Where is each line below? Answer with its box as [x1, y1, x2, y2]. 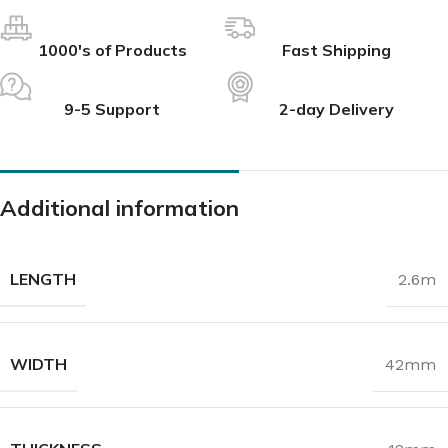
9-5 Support [64, 99, 160, 119]
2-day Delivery [278, 99, 394, 119]
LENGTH [10, 269, 76, 289]
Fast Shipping [281, 40, 391, 60]
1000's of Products [37, 40, 187, 60]
